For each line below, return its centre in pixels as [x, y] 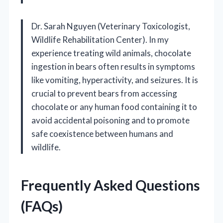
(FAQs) [42, 206]
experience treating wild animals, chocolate [111, 53]
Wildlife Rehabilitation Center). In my [100, 39]
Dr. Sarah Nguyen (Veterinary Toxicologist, [111, 26]
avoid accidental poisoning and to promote [111, 120]
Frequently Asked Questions [110, 185]
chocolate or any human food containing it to [114, 107]
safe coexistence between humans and [102, 133]
